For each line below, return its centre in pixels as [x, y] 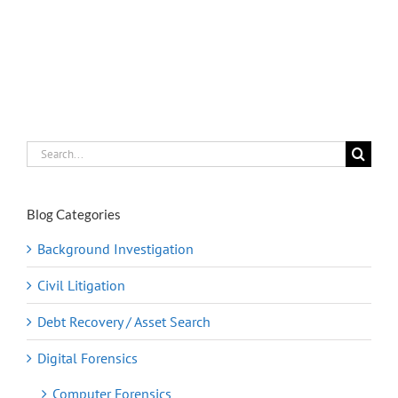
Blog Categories [74, 215]
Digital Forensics [88, 358]
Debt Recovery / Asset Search [124, 322]
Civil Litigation [81, 286]
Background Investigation [115, 249]
